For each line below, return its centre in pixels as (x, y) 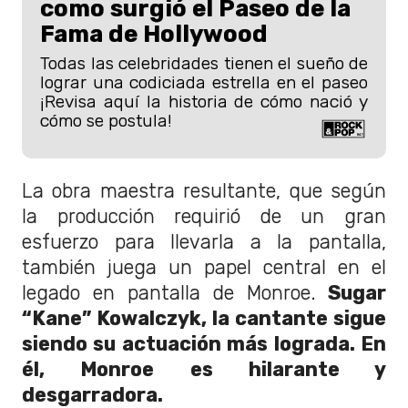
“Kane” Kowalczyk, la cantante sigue (204, 319)
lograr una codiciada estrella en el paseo (204, 83)
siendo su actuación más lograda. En (204, 344)
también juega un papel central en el (204, 268)
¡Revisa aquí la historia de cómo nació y (204, 102)
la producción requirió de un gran (204, 217)
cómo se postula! (106, 121)
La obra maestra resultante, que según (204, 191)
